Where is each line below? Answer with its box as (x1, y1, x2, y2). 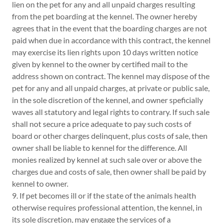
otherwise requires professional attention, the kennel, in (12, 202, 202, 212)
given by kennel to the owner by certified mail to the (12, 59, 188, 69)
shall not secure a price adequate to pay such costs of (12, 118, 191, 128)
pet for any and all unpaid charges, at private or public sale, (12, 83, 210, 93)
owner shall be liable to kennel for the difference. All (12, 142, 187, 152)
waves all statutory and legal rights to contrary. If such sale (12, 107, 210, 116)
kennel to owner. (12, 178, 70, 188)
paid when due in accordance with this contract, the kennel (12, 35, 211, 45)
